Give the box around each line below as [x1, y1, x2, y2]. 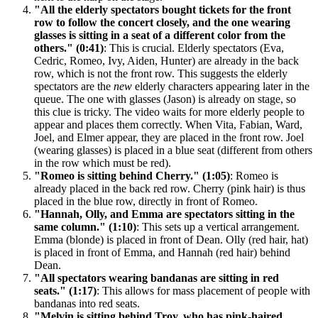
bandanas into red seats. [34, 297, 140, 309]
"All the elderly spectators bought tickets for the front [34, 3, 291, 16]
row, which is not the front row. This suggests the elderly [34, 67, 287, 79]
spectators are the [34, 79, 114, 92]
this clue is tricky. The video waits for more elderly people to [34, 105, 305, 118]
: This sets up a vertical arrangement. [136, 220, 300, 233]
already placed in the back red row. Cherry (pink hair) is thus [34, 182, 305, 194]
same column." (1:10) [34, 220, 136, 233]
